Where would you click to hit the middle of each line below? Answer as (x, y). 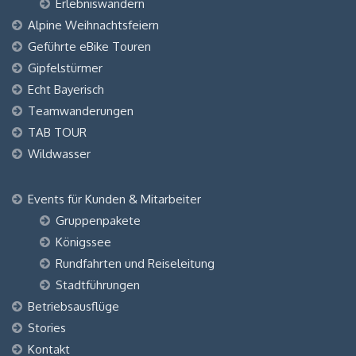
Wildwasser (59, 154)
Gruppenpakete (98, 221)
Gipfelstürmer (65, 68)
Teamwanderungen (81, 111)
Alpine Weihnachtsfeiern (93, 25)
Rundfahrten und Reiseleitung (135, 263)
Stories (47, 328)
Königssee (83, 242)
